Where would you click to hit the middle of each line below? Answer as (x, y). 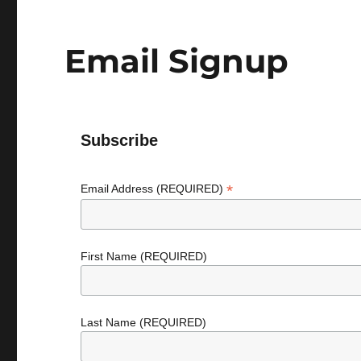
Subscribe (120, 140)
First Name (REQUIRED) (144, 256)
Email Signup (177, 61)
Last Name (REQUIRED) (144, 322)
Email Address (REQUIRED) (154, 189)
